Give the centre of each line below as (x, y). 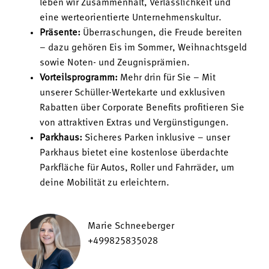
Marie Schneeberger (131, 227)
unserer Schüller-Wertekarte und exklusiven (132, 93)
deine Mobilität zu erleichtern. (104, 183)
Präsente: (60, 33)
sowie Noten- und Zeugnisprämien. (115, 63)
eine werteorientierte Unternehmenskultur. (131, 18)
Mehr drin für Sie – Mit (168, 78)
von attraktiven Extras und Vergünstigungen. (134, 123)
